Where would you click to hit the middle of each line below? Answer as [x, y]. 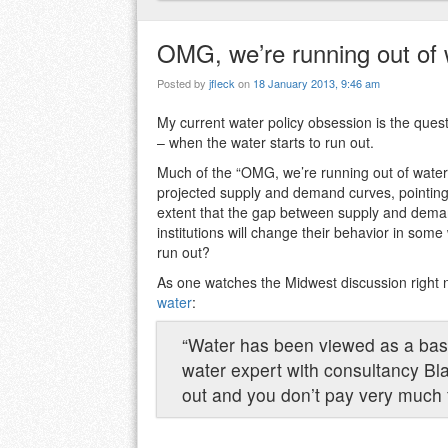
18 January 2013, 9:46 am [316, 83]
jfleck [222, 83]
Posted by [183, 83]
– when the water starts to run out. [265, 142]
